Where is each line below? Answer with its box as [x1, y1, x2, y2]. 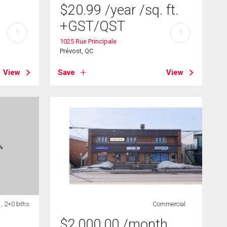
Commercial [152, 200, 185, 208]
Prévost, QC [60, 47, 94, 55]
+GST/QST [60, 18, 126, 34]
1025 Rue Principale [60, 37, 117, 45]
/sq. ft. [139, 2, 179, 18]
